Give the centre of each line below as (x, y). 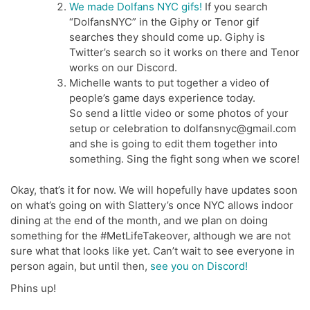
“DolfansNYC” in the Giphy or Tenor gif (164, 22)
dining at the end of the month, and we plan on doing (139, 220)
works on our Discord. (123, 68)
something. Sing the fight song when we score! (184, 159)
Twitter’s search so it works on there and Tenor (184, 53)
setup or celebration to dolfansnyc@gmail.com (183, 129)
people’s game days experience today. (162, 98)
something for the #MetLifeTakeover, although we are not (151, 235)
